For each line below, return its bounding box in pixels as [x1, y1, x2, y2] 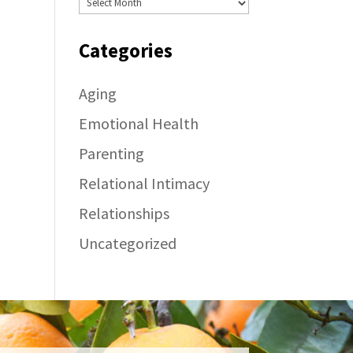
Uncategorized [79, 232, 177, 253]
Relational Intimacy [79, 173, 210, 193]
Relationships [79, 203, 170, 223]
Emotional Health [79, 113, 199, 133]
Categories [79, 37, 173, 63]
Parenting [79, 143, 145, 163]
